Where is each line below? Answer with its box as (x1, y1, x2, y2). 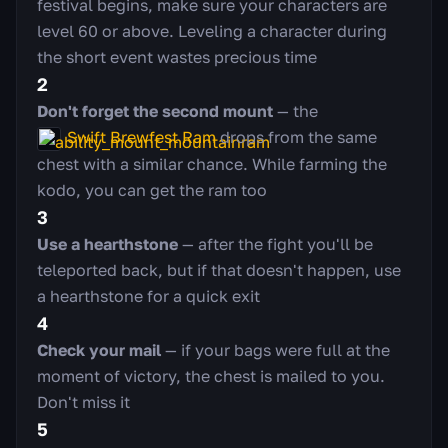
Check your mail (37, 339, 161, 360)
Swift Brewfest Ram (67, 126, 216, 147)
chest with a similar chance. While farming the (37, 153, 387, 174)
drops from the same (216, 126, 377, 147)
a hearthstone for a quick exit (37, 285, 260, 306)
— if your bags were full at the (161, 339, 390, 360)
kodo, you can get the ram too (37, 179, 267, 200)
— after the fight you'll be (178, 233, 373, 254)
